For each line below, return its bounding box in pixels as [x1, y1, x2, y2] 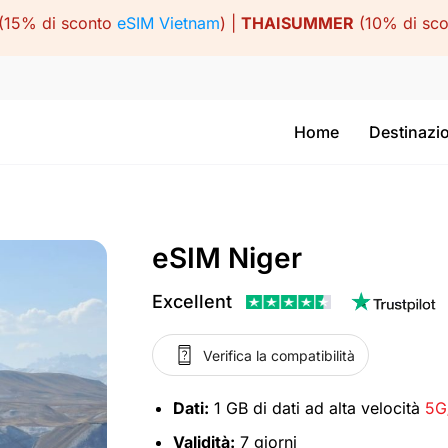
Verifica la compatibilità [202, 346, 355, 364]
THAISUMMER [241, 13, 354, 34]
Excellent [152, 291, 232, 312]
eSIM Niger [152, 241, 302, 275]
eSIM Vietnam [117, 13, 220, 34]
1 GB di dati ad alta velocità [208, 398, 425, 418]
